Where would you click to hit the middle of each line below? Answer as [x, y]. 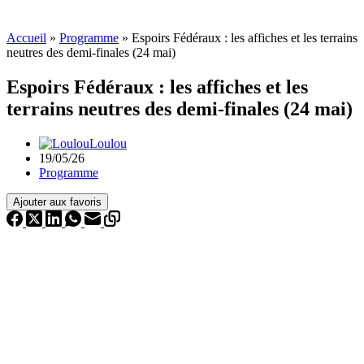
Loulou [108, 144]
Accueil [26, 38]
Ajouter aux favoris [57, 202]
